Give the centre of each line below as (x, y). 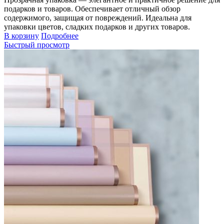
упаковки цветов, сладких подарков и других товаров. (97, 26)
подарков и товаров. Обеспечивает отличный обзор (92, 8)
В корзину (21, 35)
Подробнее (60, 35)
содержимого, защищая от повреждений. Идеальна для (98, 17)
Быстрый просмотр (37, 44)
